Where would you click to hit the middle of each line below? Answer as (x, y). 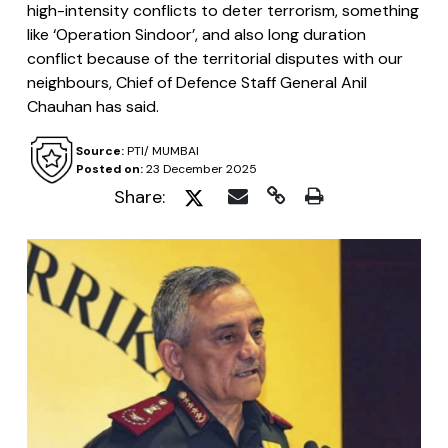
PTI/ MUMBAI (161, 151)
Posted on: (109, 169)
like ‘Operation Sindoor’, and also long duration (196, 34)
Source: (99, 151)
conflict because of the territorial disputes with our (215, 58)
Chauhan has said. (93, 106)
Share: (139, 197)
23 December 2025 (199, 169)
